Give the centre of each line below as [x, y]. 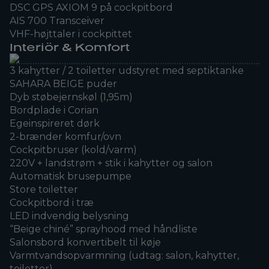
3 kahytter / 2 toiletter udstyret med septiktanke [127, 70]
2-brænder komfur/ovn [65, 136]
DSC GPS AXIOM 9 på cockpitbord [91, 7]
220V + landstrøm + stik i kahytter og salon [111, 163]
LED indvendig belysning [69, 216]
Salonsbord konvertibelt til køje [85, 242]
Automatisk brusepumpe [71, 176]
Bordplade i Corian [54, 110]
